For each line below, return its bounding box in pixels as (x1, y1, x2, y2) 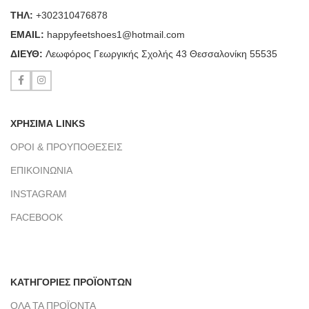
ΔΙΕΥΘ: (10, 48, 46, 59)
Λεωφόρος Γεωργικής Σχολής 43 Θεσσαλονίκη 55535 (46, 48, 277, 59)
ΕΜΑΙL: (10, 28, 47, 40)
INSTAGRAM (10, 188, 67, 199)
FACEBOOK (10, 211, 63, 223)
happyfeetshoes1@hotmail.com (47, 28, 185, 40)
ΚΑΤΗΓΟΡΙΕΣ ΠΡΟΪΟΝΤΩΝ (10, 276, 132, 288)
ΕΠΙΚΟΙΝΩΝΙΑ (10, 164, 72, 176)
